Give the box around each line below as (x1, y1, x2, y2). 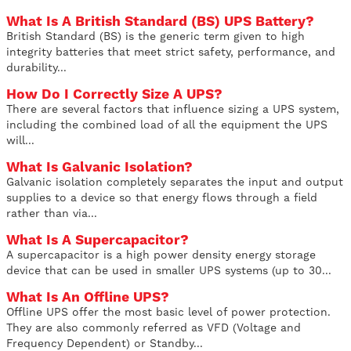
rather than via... (6, 207, 97, 220)
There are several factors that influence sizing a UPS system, (6, 103, 339, 116)
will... (6, 134, 34, 147)
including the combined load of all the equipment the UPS (6, 118, 327, 132)
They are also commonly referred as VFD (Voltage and (6, 321, 301, 335)
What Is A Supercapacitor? (6, 232, 189, 248)
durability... (6, 61, 67, 74)
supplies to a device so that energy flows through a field (6, 191, 317, 204)
